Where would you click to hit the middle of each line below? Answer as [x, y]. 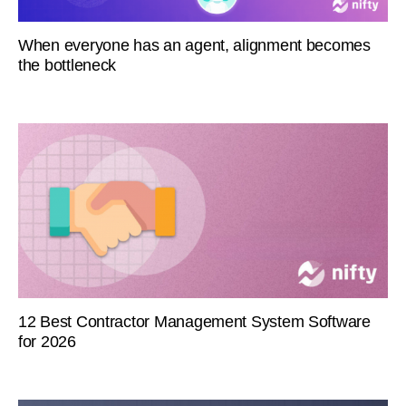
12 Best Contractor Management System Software [194, 321]
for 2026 [47, 341]
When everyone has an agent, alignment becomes [194, 46]
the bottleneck [67, 66]
